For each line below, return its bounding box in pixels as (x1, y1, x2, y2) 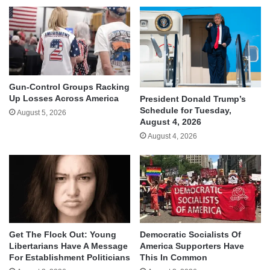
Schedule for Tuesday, (140, 105, 231, 116)
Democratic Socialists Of (140, 230, 241, 240)
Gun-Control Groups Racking (9, 81, 130, 92)
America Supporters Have (140, 241, 244, 251)
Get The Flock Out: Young (9, 230, 116, 240)
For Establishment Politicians (9, 253, 130, 263)
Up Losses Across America (9, 93, 119, 103)
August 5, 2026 (17, 108, 66, 117)
